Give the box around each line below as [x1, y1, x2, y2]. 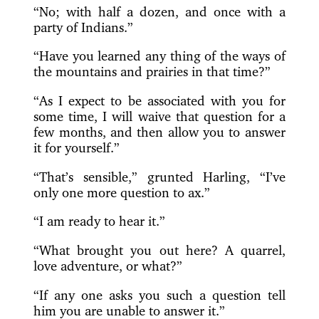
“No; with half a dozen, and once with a [33, 3, 286, 19]
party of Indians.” [33, 19, 134, 35]
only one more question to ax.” [33, 184, 211, 200]
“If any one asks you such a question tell [33, 286, 286, 303]
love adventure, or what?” [33, 258, 183, 274]
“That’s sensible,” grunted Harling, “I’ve [33, 168, 286, 184]
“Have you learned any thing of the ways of [33, 48, 286, 64]
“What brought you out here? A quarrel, [33, 242, 286, 258]
